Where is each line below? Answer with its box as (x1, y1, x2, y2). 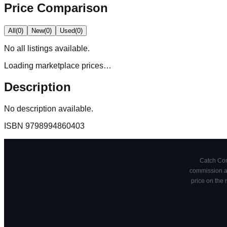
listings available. (25, 44, 90, 53)
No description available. (4, 104, 93, 113)
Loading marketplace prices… (4, 61, 111, 70)
